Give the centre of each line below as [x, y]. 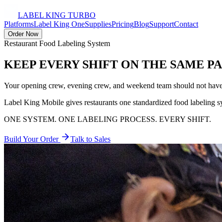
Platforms [19, 24]
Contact [186, 24]
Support [162, 24]
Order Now [23, 34]
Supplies [98, 24]
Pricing [123, 24]
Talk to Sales [90, 139]
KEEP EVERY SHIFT [61, 64]
